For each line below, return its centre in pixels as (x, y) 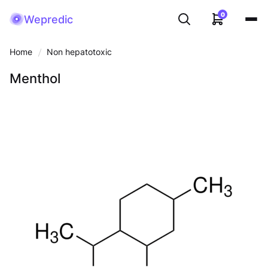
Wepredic (48, 19)
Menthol (35, 78)
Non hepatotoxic (80, 52)
